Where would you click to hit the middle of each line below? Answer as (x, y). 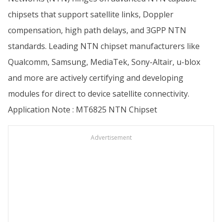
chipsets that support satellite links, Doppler (91, 14)
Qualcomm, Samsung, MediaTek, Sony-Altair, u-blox (104, 62)
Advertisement (111, 138)
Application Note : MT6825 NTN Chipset (83, 110)
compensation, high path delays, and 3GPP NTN (97, 30)
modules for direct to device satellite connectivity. (99, 94)
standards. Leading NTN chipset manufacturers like (104, 46)
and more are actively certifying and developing (96, 78)
